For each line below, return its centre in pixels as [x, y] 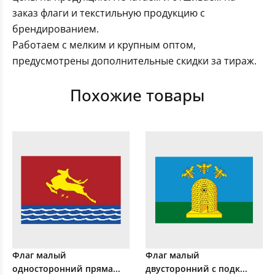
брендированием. [56, 29]
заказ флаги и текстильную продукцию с [109, 13]
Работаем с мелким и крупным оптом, [104, 45]
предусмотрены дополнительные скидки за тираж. [134, 61]
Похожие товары [137, 95]
